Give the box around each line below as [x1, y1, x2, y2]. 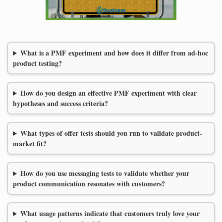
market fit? [13, 138, 47, 149]
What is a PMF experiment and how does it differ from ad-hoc [20, 48, 208, 58]
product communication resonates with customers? [13, 178, 165, 189]
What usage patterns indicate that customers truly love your [20, 208, 200, 219]
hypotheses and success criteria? [13, 98, 108, 109]
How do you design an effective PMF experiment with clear [20, 88, 197, 99]
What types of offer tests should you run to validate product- [20, 128, 202, 139]
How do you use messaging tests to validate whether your [20, 168, 189, 179]
